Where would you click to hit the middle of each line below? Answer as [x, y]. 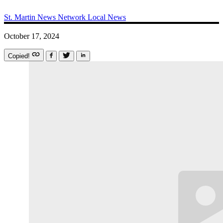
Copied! [20, 56]
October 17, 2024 [32, 36]
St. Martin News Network [46, 17]
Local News [107, 17]
